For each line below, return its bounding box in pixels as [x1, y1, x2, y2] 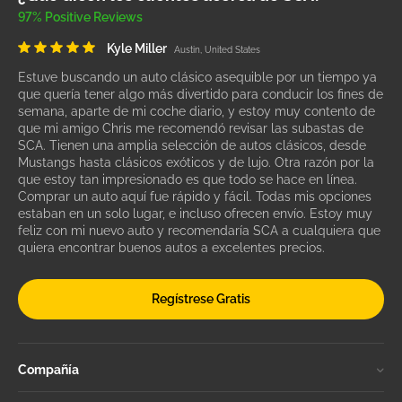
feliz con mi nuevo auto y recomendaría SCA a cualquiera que [18, 223, 380, 239]
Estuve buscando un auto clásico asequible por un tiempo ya [18, 70, 377, 85]
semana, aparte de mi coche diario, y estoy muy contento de [18, 104, 375, 119]
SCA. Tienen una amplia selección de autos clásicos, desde [18, 138, 366, 153]
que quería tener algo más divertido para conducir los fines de [18, 87, 383, 102]
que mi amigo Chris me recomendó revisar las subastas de [18, 121, 363, 136]
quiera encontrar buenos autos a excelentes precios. [18, 240, 325, 256]
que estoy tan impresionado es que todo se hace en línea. [18, 172, 357, 188]
